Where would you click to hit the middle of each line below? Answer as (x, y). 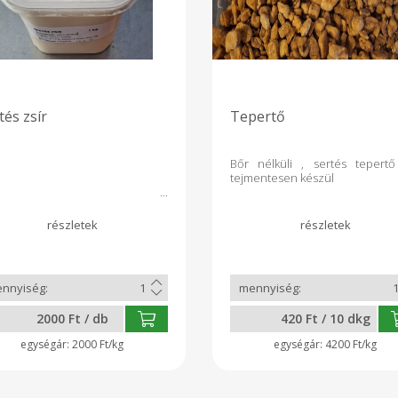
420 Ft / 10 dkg (325, 319)
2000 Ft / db (72, 319)
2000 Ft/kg (98, 345)
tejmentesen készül (283, 178)
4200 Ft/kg (351, 345)
